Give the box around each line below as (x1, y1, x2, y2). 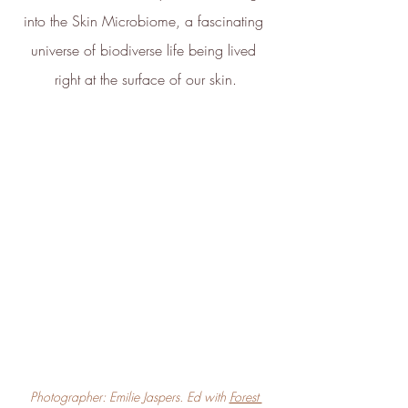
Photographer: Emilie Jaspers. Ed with (29, 388, 229, 406)
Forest (229, 388, 262, 406)
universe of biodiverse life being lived (31, 40, 260, 61)
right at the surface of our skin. (55, 69, 237, 90)
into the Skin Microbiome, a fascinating (24, 11, 268, 32)
